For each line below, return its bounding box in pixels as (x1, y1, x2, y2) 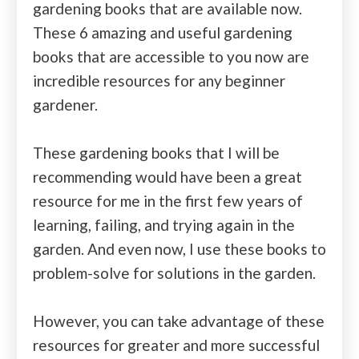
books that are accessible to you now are (33, 46, 309, 66)
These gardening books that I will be (33, 143, 280, 162)
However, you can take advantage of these (33, 311, 325, 330)
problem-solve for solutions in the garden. (33, 263, 319, 282)
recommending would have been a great (33, 167, 302, 186)
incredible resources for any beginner (33, 71, 285, 90)
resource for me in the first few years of (33, 191, 303, 210)
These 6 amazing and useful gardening (33, 22, 292, 42)
